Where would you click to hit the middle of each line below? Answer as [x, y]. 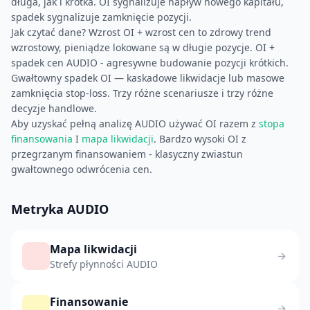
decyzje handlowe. [54, 108]
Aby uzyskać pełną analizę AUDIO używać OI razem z [135, 124]
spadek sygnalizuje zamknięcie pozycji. [101, 17]
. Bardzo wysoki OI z [200, 139]
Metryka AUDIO [60, 209]
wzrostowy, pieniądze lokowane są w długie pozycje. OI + [143, 47]
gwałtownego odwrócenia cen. [82, 169]
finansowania [42, 139]
